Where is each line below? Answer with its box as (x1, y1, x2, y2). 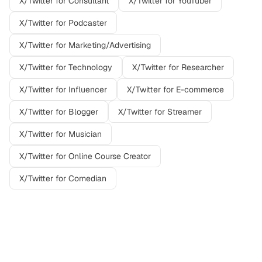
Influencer (68, 84, 107, 95)
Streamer (167, 106, 202, 117)
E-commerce (176, 84, 224, 95)
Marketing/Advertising (68, 40, 151, 50)
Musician (68, 129, 102, 139)
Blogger (68, 106, 98, 117)
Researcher (181, 62, 224, 73)
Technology (68, 62, 112, 73)
